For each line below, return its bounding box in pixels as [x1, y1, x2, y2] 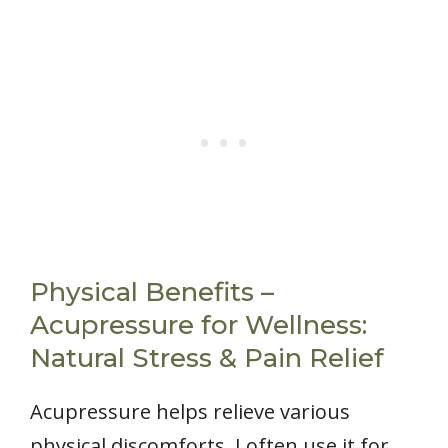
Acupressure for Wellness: [30, 308, 367, 341]
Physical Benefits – [30, 275, 274, 308]
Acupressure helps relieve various [30, 397, 350, 425]
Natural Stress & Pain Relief [30, 341, 384, 374]
